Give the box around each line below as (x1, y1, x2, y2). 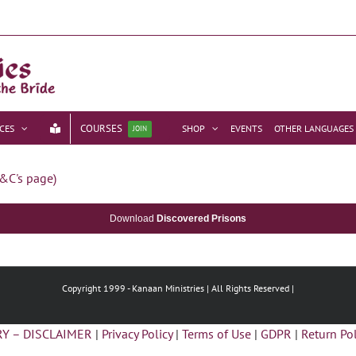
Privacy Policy (102, 326, 172, 342)
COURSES (80, 121, 123, 135)
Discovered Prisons (157, 213, 246, 224)
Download (110, 213, 157, 224)
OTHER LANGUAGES (273, 122, 354, 134)
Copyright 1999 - (62, 282, 132, 294)
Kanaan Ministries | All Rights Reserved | (132, 282, 294, 294)
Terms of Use (182, 326, 251, 342)
